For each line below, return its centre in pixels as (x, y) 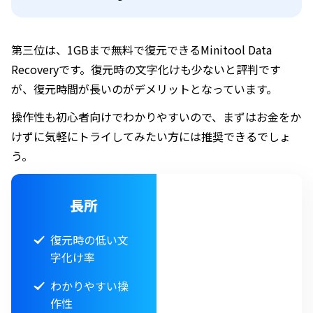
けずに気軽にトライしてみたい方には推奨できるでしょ (151, 137)
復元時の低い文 (89, 240)
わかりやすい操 (89, 286)
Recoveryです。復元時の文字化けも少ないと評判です (146, 70)
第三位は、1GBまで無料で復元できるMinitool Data (141, 50)
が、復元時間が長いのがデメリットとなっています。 (144, 89)
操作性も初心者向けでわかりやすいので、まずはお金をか (156, 117)
